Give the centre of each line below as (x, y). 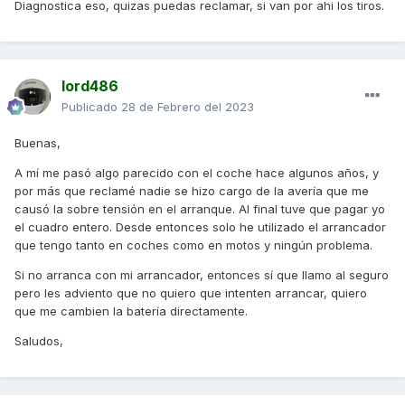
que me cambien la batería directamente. (131, 311)
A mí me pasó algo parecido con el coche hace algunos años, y (197, 173)
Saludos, (39, 341)
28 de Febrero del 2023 (188, 107)
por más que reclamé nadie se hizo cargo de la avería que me (192, 191)
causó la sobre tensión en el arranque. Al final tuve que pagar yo (200, 209)
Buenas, (38, 143)
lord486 (90, 86)
